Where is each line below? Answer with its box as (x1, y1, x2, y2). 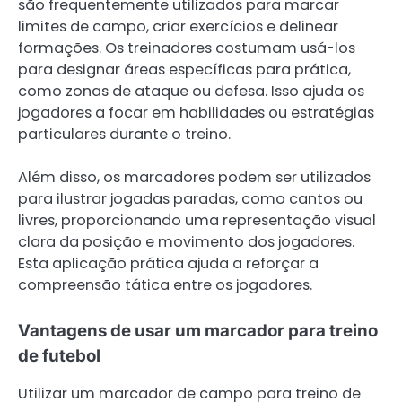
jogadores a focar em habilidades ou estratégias (18, 102, 374, 124)
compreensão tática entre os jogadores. (18, 275, 312, 296)
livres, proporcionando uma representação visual (18, 210, 376, 232)
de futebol (18, 345, 100, 366)
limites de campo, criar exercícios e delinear (18, 16, 338, 38)
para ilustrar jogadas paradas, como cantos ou (18, 188, 363, 210)
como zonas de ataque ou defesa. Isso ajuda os (18, 81, 364, 102)
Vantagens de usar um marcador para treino (18, 319, 378, 341)
